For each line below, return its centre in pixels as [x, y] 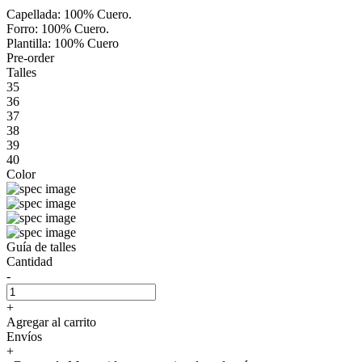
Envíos [24, 336]
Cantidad [29, 261]
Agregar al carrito [51, 322]
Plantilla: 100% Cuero [63, 43]
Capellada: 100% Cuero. [69, 14]
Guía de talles [41, 246]
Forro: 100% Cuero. [58, 28]
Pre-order [30, 57]
